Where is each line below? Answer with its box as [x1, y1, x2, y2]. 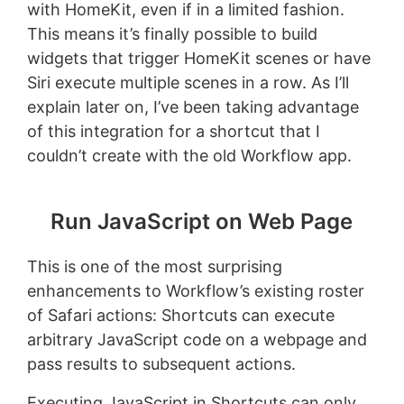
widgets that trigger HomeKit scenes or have [26, 49, 371, 69]
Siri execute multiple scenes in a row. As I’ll [26, 73, 349, 93]
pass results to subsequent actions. [26, 354, 296, 374]
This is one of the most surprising [26, 257, 282, 277]
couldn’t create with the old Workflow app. [26, 146, 352, 166]
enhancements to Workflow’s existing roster [26, 281, 364, 301]
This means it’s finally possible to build [26, 24, 317, 44]
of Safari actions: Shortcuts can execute [26, 306, 335, 326]
